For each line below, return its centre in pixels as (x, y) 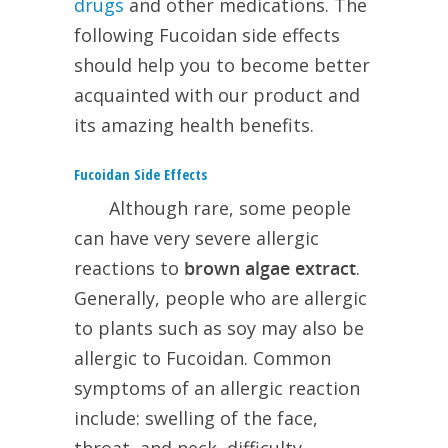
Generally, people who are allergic (220, 298)
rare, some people (269, 208)
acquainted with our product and (217, 95)
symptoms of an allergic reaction (217, 388)
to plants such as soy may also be (219, 328)
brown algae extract (270, 268)
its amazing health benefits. (194, 125)
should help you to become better (222, 65)
